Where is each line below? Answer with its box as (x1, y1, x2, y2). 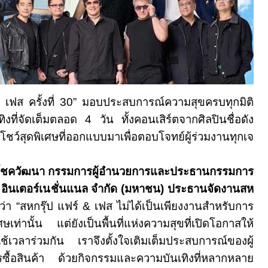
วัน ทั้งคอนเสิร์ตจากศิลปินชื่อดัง (99, 113, 254, 126)
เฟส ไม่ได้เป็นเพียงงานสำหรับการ (94, 200, 254, 212)
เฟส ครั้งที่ (5, 96, 60, 108)
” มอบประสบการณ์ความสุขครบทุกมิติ (73, 96, 254, 108)
